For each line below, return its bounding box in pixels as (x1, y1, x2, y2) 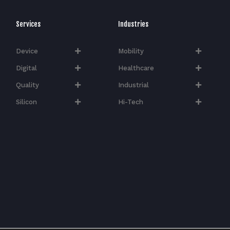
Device (15, 47, 38, 55)
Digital (15, 64, 37, 72)
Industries (118, 20, 148, 29)
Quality (15, 81, 39, 89)
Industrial (118, 81, 149, 89)
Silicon (15, 98, 37, 106)
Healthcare (118, 64, 154, 72)
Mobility (118, 47, 144, 55)
